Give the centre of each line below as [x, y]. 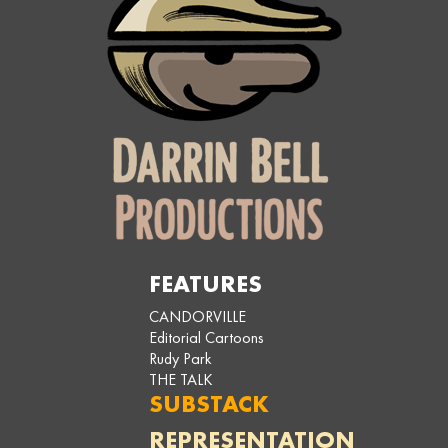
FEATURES [205, 283]
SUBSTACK [209, 403]
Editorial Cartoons [206, 337]
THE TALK [181, 379]
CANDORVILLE [197, 316]
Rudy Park [180, 358]
